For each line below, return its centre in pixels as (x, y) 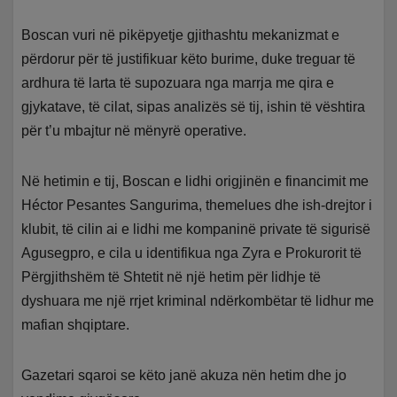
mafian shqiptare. (76, 325)
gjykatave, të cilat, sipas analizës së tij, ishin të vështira (194, 107)
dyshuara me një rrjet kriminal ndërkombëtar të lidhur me (198, 301)
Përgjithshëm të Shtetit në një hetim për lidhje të (171, 277)
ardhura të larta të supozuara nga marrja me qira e (178, 83)
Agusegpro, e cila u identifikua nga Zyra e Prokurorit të (192, 253)
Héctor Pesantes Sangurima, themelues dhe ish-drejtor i (197, 206)
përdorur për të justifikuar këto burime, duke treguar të (189, 59)
